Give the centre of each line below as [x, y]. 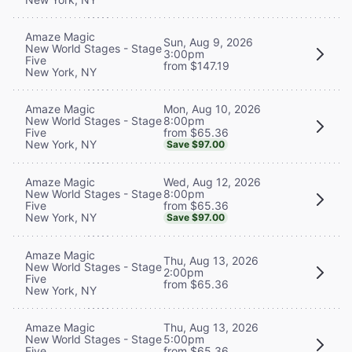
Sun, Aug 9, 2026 [208, 42]
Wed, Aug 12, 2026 [212, 181]
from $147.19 [196, 66]
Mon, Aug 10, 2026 [212, 108]
